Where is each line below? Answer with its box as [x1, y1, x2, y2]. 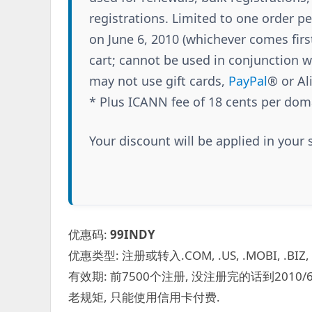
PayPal [228, 72, 267, 89]
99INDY [110, 226, 155, 242]
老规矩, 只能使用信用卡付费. [68, 288, 220, 305]
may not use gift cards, [89, 72, 228, 89]
